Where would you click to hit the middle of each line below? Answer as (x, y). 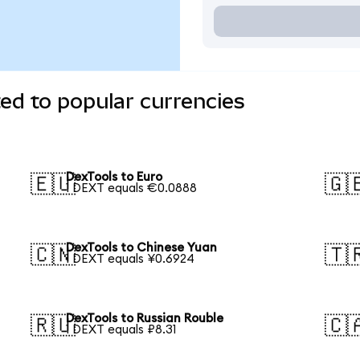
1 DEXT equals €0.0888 (132, 189)
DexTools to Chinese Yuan (142, 247)
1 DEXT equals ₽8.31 (121, 329)
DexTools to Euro (115, 178)
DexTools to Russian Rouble (145, 318)
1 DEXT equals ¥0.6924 (131, 259)
